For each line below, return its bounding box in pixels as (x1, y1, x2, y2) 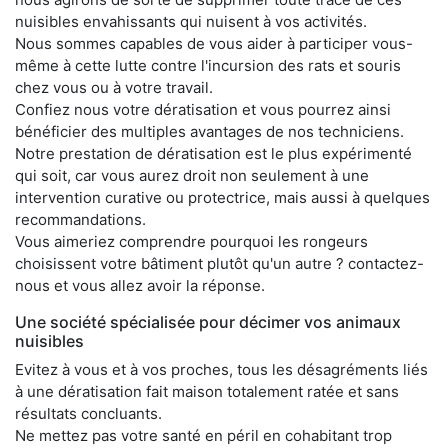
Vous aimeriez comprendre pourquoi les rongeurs (15, 232, 368, 252)
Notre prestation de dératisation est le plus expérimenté (15, 144, 412, 164)
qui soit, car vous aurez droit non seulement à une (15, 166, 369, 186)
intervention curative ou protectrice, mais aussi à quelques (15, 188, 430, 208)
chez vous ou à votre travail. (15, 78, 213, 98)
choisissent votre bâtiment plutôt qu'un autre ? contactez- (15, 254, 424, 274)
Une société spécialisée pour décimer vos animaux (15, 312, 401, 333)
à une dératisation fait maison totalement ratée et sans (15, 382, 399, 402)
